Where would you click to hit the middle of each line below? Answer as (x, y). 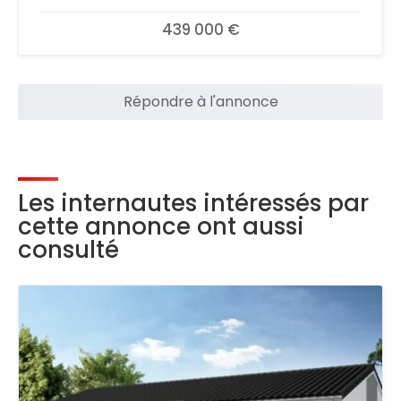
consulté (68, 249)
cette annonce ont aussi (161, 226)
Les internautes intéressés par (193, 203)
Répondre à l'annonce (200, 101)
